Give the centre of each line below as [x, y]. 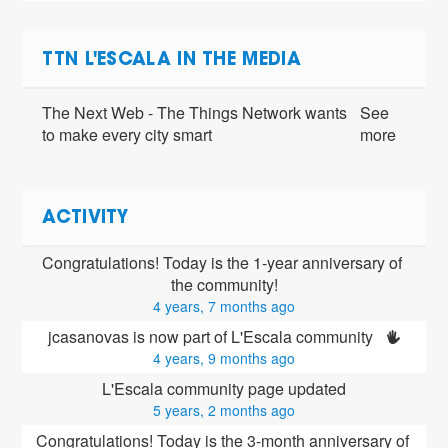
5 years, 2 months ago [224, 410]
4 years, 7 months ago [224, 306]
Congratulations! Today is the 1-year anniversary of [222, 263]
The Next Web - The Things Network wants [195, 113]
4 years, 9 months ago [224, 358]
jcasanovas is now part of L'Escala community [212, 337]
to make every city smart [127, 135]
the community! [224, 285]
